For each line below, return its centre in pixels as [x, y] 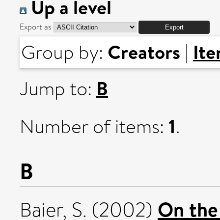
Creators [144, 52]
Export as [36, 27]
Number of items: [94, 127]
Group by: [64, 53]
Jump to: [58, 89]
